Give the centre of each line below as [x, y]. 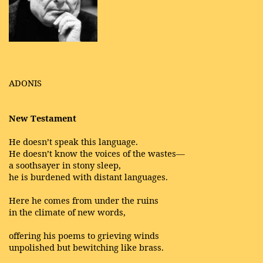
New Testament [43, 118]
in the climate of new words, [67, 212]
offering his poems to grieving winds [84, 235]
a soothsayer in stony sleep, [65, 165]
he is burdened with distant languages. [88, 176]
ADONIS [25, 82]
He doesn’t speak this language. [73, 141]
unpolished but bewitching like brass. [86, 247]
